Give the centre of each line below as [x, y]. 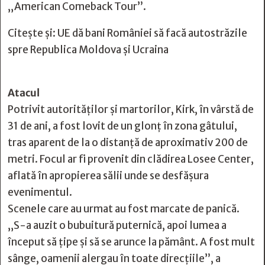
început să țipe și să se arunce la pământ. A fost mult [131, 242]
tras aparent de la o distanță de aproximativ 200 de [128, 143]
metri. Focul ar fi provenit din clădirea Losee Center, [131, 159]
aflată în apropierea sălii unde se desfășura [108, 176]
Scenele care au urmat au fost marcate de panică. [124, 209]
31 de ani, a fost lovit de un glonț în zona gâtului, [122, 126]
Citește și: [33, 33]
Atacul [24, 93]
